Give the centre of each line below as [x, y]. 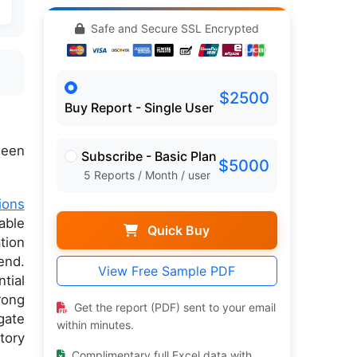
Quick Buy [177, 231]
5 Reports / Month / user [147, 175]
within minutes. [95, 325]
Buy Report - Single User [139, 108]
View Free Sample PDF [167, 271]
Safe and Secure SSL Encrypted [173, 28]
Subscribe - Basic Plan [149, 157]
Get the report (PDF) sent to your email [173, 308]
